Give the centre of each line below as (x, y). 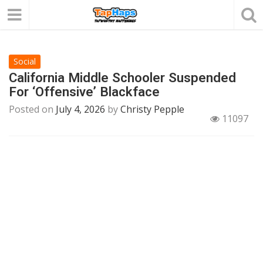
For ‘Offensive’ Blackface (84, 92)
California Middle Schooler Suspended (122, 77)
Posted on (32, 109)
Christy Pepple (152, 109)
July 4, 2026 (80, 109)
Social (25, 61)
